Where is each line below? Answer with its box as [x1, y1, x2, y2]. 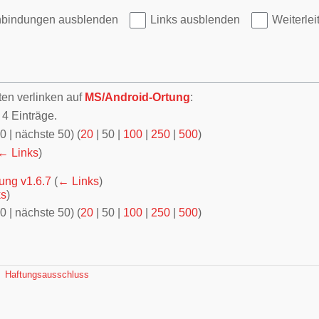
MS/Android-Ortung [85, 91, 190, 104]
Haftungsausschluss [5, 269, 89, 281]
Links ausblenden [150, 14, 240, 26]
